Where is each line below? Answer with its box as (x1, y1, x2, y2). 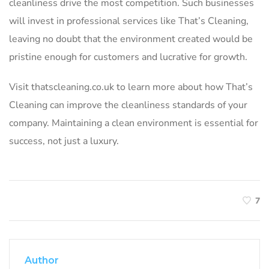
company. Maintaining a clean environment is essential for (9, 116, 258, 130)
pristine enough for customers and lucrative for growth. (9, 50, 250, 64)
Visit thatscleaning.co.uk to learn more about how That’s (9, 80, 253, 94)
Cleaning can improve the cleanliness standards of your (9, 98, 247, 112)
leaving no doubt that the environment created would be (9, 32, 253, 46)
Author (25, 255, 59, 266)
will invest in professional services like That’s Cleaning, (9, 14, 249, 28)
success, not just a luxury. (9, 134, 119, 148)
